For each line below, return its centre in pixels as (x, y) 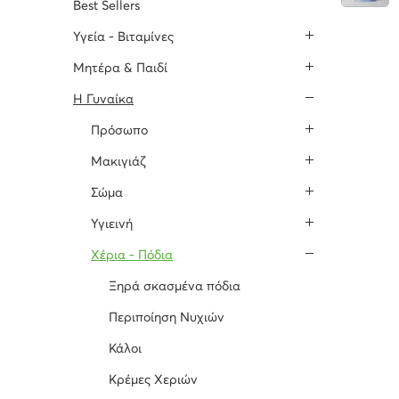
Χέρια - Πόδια (132, 256)
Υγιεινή (112, 225)
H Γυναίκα (103, 100)
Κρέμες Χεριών (153, 381)
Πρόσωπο (119, 131)
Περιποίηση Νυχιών (167, 318)
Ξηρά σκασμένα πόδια (175, 287)
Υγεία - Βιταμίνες (123, 38)
